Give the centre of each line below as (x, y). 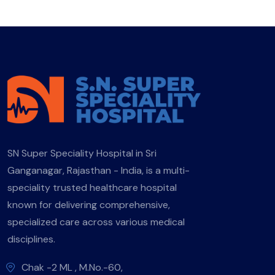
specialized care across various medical (96, 222)
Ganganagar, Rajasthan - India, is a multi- (99, 170)
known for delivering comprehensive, (89, 204)
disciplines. (31, 239)
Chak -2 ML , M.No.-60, (72, 267)
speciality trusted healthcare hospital (92, 187)
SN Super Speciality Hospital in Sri (82, 153)
